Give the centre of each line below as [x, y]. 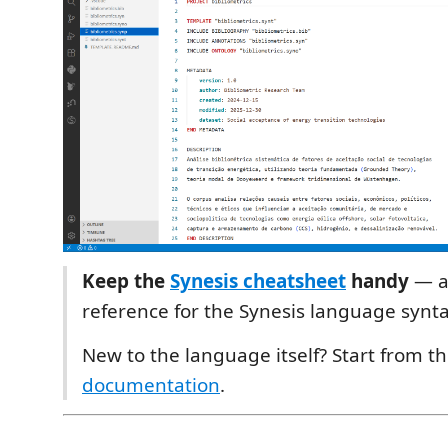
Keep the [126, 280]
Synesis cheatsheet [258, 280]
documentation [151, 384]
